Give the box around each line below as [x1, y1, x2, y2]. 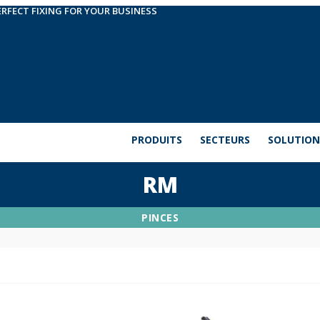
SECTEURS [200, 133, 250, 146]
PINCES [141, 211, 179, 224]
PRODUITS [131, 133, 182, 146]
